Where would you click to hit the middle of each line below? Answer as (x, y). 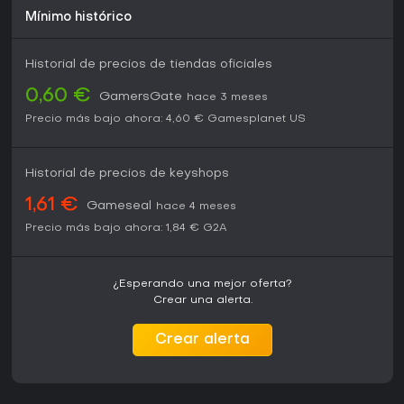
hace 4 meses (196, 207)
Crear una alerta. (202, 301)
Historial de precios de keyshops (127, 174)
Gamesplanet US (257, 119)
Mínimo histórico (78, 18)
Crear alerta (202, 340)
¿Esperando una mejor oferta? (202, 285)
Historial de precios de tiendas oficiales (149, 65)
